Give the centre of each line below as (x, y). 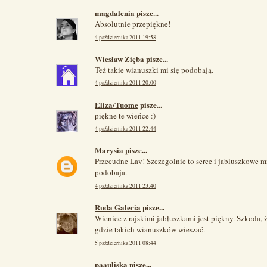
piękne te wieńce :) (125, 115)
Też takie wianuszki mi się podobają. (154, 69)
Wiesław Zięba (119, 58)
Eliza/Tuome (117, 104)
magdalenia (115, 13)
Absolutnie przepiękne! (133, 24)
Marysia (109, 150)
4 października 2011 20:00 (125, 83)
